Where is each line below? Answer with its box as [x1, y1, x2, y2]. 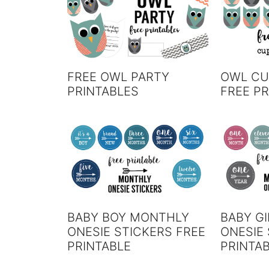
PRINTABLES [67, 83, 139, 98]
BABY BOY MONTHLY [67, 210, 189, 225]
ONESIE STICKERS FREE [67, 224, 205, 239]
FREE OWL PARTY [67, 69, 169, 84]
